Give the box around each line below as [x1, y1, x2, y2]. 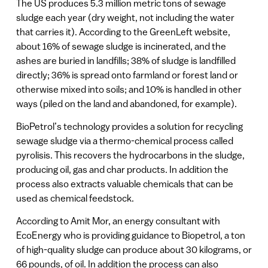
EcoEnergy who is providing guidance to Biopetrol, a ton [16, 230, 245, 241]
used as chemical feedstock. [16, 192, 134, 203]
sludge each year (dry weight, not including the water [16, 11, 234, 23]
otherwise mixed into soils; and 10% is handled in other [16, 83, 242, 95]
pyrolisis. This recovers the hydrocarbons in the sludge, [16, 149, 245, 160]
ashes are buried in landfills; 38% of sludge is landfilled [16, 54, 236, 66]
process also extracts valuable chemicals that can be [16, 178, 233, 189]
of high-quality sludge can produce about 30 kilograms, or [16, 244, 252, 255]
